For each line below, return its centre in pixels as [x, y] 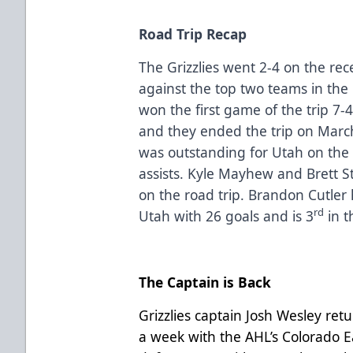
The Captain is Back [205, 282]
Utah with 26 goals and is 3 [227, 216]
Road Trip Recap [193, 33]
